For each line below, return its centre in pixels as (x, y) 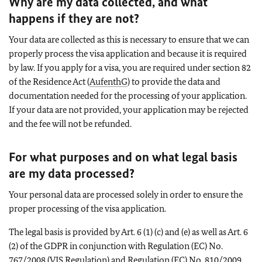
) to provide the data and (174, 81)
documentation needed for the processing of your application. (128, 95)
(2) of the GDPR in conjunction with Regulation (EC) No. (116, 246)
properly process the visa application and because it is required (128, 53)
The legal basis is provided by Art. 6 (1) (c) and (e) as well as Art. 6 (128, 232)
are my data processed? (72, 173)
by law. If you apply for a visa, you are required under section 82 (130, 67)
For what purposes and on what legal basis (123, 157)
